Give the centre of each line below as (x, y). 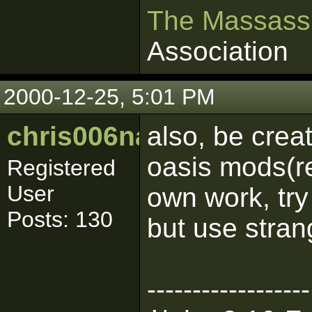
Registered (61, 168)
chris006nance (102, 136)
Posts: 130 (60, 219)
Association (218, 51)
